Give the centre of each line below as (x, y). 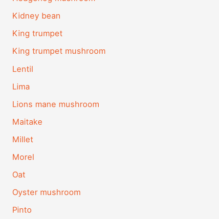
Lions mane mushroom (56, 104)
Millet (23, 139)
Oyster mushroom (47, 192)
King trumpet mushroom (59, 51)
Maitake (28, 121)
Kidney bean (37, 16)
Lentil (23, 69)
